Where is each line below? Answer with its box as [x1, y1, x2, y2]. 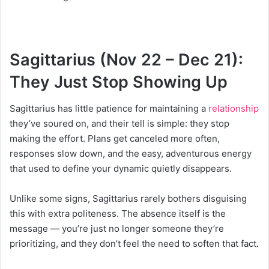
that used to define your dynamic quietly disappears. [10, 163, 232, 175]
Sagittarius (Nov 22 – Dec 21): [10, 49, 243, 70]
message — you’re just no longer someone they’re [10, 223, 224, 235]
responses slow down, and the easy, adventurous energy [10, 148, 252, 160]
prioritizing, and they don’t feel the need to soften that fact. [10, 238, 259, 250]
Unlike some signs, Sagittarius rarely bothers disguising [10, 193, 247, 205]
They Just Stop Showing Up [10, 71, 228, 92]
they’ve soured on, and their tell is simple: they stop [10, 118, 229, 130]
